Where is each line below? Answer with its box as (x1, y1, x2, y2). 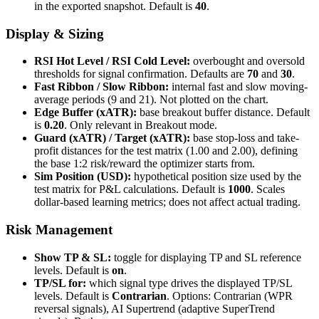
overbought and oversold (190, 55, 305, 68)
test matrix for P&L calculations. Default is (34, 183, 228, 196)
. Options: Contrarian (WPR (167, 289, 293, 302)
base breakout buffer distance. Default (137, 106, 310, 119)
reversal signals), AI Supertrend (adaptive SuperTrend (34, 302, 275, 315)
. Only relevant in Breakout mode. (64, 119, 217, 132)
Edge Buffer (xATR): (34, 106, 137, 119)
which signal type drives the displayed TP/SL (86, 276, 292, 289)
